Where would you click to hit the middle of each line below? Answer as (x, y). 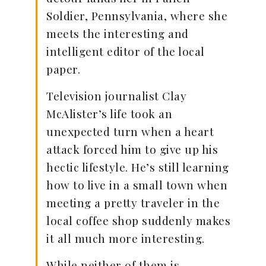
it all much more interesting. (126, 238)
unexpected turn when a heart (130, 132)
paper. (63, 69)
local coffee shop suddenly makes (138, 221)
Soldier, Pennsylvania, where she (137, 16)
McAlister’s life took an (109, 114)
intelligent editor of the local (126, 51)
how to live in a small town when (137, 185)
